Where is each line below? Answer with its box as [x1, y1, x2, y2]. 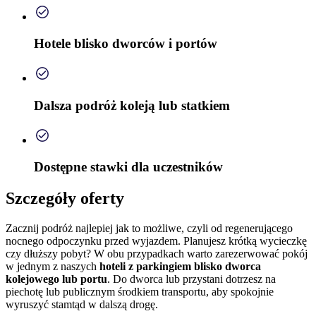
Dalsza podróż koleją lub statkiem [34, 97, 230, 113]
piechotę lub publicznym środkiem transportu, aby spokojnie [6, 286, 274, 298]
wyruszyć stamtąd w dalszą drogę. [6, 298, 158, 311]
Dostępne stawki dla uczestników [34, 159, 223, 175]
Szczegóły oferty [6, 189, 124, 208]
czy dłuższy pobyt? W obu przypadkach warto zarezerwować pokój [6, 248, 308, 260]
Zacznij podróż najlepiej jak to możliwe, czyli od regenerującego [6, 222, 293, 235]
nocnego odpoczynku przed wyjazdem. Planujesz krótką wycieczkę [6, 235, 307, 248]
